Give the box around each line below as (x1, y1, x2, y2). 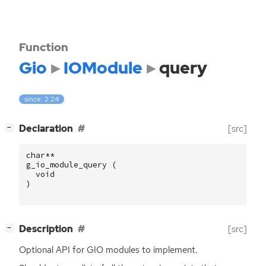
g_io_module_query (26, 160, 107, 170)
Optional (19, 244, 56, 256)
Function (19, 39, 68, 55)
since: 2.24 (24, 94, 59, 104)
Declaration (19, 122, 73, 135)
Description (19, 223, 73, 236)
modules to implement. (103, 244, 197, 256)
